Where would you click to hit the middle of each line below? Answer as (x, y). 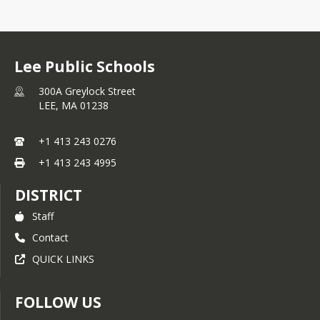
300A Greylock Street (87, 91)
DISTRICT (49, 195)
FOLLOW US (58, 302)
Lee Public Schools (85, 66)
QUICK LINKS (63, 259)
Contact (50, 237)
